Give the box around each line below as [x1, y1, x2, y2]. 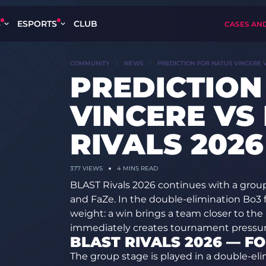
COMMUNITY [69, 59, 110, 67]
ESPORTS [17, 18, 57, 29]
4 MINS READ [116, 164, 158, 172]
